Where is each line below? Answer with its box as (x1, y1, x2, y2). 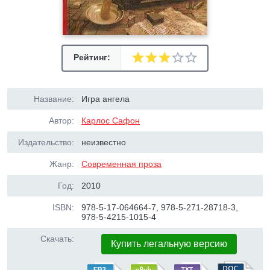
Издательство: (18, 137, 74, 147)
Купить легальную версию (111, 239, 228, 249)
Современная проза (81, 159, 162, 169)
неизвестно (81, 137, 127, 147)
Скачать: (40, 234, 74, 243)
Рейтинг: (73, 52, 110, 62)
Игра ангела (81, 94, 130, 104)
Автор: (49, 116, 74, 125)
